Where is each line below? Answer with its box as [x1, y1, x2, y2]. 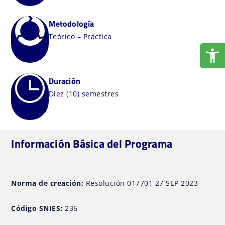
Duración [48, 74, 80, 87]
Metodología [48, 18, 94, 30]
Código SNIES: [11, 203, 63, 213]
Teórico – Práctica [48, 32, 112, 42]
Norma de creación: [11, 178, 84, 188]
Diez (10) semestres [48, 88, 119, 98]
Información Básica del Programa [11, 135, 173, 152]
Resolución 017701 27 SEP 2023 [83, 178, 198, 188]
